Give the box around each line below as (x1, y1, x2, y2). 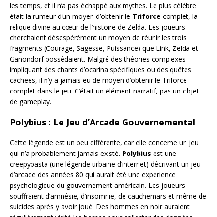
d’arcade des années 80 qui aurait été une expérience (10, 170, 176, 179)
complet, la (161, 11, 198, 21)
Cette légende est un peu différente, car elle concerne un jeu (10, 138, 199, 147)
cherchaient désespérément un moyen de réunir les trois (10, 32, 186, 42)
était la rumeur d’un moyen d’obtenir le (10, 11, 132, 21)
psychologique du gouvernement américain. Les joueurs (10, 180, 185, 190)
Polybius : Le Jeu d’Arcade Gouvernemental (10, 116, 195, 128)
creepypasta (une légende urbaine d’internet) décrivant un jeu (10, 159, 201, 169)
